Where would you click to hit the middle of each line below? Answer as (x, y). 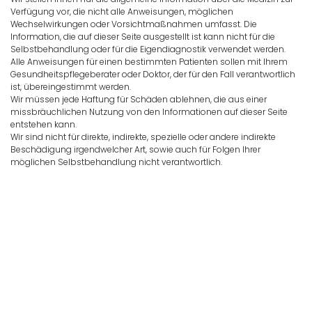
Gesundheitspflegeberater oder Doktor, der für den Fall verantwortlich (153, 75)
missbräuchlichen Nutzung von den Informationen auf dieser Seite (149, 112)
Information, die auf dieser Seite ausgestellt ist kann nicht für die (143, 37)
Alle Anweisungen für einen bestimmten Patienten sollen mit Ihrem (149, 62)
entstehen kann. (44, 125)
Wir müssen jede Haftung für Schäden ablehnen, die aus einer (139, 100)
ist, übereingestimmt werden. (71, 87)
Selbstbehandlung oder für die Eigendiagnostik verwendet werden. (148, 49)
